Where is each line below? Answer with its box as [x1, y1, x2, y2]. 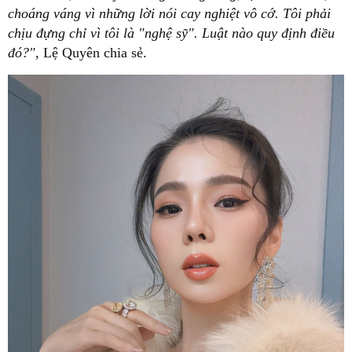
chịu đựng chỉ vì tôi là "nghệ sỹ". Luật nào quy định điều [8, 25, 335, 42]
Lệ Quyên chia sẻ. [43, 45, 147, 61]
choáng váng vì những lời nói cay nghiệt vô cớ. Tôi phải [8, 5, 331, 22]
